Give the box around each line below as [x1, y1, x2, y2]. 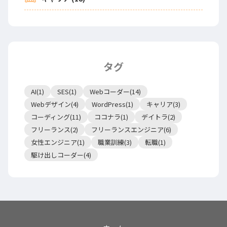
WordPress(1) [92, 99, 133, 109]
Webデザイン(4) [31, 99, 79, 109]
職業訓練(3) [98, 137, 132, 147]
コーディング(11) [31, 111, 81, 122]
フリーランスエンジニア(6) [91, 124, 171, 134]
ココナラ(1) [94, 111, 128, 122]
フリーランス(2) [31, 124, 78, 134]
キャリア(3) [146, 99, 180, 109]
